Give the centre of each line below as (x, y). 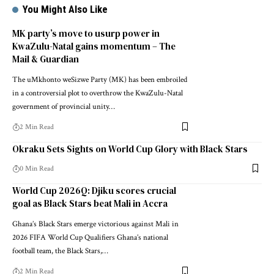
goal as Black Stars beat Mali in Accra (90, 203)
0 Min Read (37, 168)
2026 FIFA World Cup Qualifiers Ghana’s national (90, 237)
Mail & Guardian (46, 59)
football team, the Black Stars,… (60, 251)
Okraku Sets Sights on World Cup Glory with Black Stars (130, 149)
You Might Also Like (65, 9)
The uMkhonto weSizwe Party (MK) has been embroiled (100, 80)
